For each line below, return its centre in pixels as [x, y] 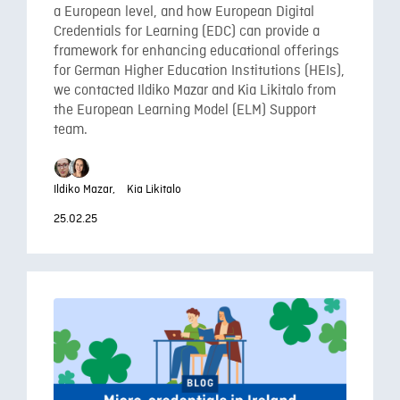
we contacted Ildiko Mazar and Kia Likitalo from [195, 91]
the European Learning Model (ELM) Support [185, 111]
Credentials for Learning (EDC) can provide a [187, 32]
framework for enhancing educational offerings [196, 52]
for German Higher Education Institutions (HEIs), [199, 71]
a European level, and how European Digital [184, 12]
